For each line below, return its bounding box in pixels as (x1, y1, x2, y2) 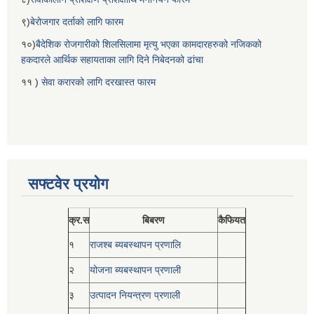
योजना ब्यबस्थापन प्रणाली (90, 264, 181, 276)
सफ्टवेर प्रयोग (28, 175, 108, 193)
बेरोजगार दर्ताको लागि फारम (30, 16, 123, 28)
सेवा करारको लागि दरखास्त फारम (41, 76, 156, 88)
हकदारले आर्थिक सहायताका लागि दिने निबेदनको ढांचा (21, 54, 203, 66)
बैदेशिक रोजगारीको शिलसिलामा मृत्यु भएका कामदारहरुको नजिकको (36, 39, 261, 50)
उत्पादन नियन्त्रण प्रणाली (90, 289, 180, 301)
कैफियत (218, 214, 245, 226)
